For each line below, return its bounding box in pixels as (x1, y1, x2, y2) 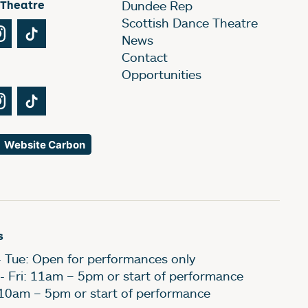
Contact (121, 49, 168, 65)
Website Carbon (3, 137, 85, 151)
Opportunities (121, 67, 201, 82)
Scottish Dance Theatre (121, 15, 258, 31)
